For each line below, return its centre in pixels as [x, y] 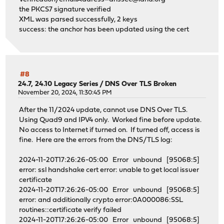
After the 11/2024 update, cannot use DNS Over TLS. [104, 110]
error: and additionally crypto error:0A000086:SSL [101, 200]
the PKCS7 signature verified [65, 9]
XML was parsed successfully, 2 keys [78, 19]
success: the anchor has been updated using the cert [104, 29]
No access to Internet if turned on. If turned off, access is [110, 130]
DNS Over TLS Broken [141, 84]
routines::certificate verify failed [73, 210]
